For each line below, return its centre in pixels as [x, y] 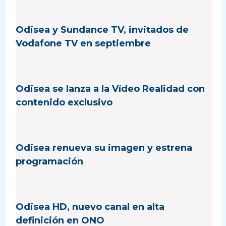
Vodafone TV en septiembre [83, 44]
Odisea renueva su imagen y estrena [104, 148]
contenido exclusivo [64, 103]
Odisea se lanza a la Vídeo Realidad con [110, 89]
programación [50, 162]
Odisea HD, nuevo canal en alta [90, 207]
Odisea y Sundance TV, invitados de [102, 30]
